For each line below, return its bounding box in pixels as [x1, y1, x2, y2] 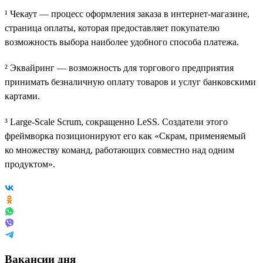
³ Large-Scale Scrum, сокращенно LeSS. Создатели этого [5, 116, 228, 127]
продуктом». [5, 159, 55, 169]
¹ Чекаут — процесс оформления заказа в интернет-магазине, [5, 8, 249, 19]
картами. [5, 90, 40, 101]
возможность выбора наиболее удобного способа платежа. [5, 36, 239, 47]
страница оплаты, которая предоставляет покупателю [5, 22, 220, 33]
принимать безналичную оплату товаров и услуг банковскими [5, 76, 256, 87]
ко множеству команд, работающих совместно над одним [5, 144, 234, 155]
